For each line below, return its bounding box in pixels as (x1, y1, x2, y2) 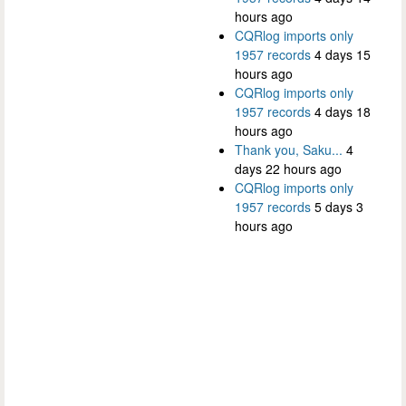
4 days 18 (314, 102, 371, 121)
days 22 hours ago (235, 159, 342, 179)
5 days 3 (314, 198, 363, 217)
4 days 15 (314, 45, 371, 64)
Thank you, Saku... (235, 140, 343, 159)
